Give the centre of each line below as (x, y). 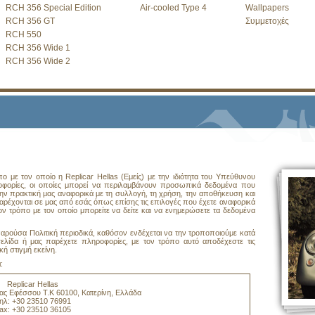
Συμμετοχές (267, 21)
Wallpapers (267, 8)
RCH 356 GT (30, 21)
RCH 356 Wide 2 (38, 61)
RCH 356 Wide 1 (38, 48)
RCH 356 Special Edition (53, 8)
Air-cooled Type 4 (173, 8)
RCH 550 (23, 34)
